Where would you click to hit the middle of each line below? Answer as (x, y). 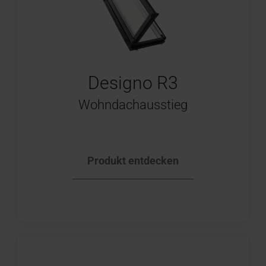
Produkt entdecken (133, 160)
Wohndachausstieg (133, 105)
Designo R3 (133, 83)
